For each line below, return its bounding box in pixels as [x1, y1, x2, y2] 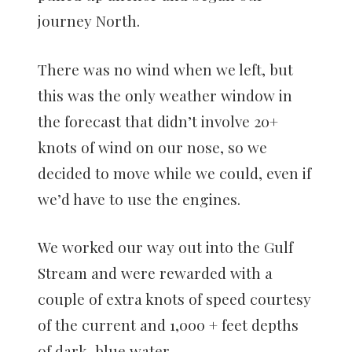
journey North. [38, 10, 140, 31]
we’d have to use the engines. [38, 188, 240, 209]
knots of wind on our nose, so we [38, 136, 267, 157]
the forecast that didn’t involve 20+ [38, 110, 278, 131]
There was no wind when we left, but [38, 58, 293, 79]
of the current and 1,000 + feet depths [38, 314, 299, 335]
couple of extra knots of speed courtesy [38, 288, 311, 310]
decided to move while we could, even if [38, 162, 311, 183]
